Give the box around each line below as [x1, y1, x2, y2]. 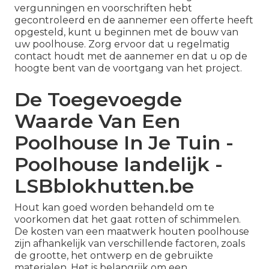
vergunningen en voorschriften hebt [14, 2, 192, 14]
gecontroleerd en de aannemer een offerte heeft [14, 14, 253, 26]
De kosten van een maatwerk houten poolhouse [14, 226, 249, 238]
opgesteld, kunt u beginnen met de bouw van [14, 26, 238, 38]
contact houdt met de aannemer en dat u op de [14, 50, 247, 62]
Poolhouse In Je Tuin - [14, 131, 234, 155]
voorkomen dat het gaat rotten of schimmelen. [14, 214, 241, 226]
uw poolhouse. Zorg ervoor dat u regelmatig [14, 38, 230, 50]
